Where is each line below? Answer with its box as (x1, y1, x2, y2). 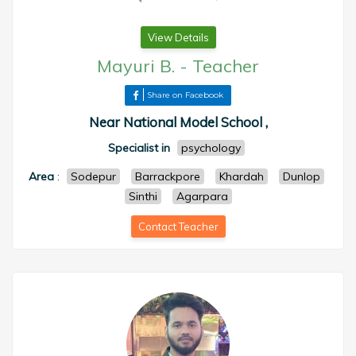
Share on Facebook (147, 90, 223, 100)
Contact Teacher (137, 220, 219, 233)
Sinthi (128, 189, 157, 203)
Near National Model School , (88, 114, 268, 130)
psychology (180, 141, 241, 155)
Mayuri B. (97, 55, 175, 77)
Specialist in (107, 141, 170, 155)
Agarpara (176, 189, 228, 203)
